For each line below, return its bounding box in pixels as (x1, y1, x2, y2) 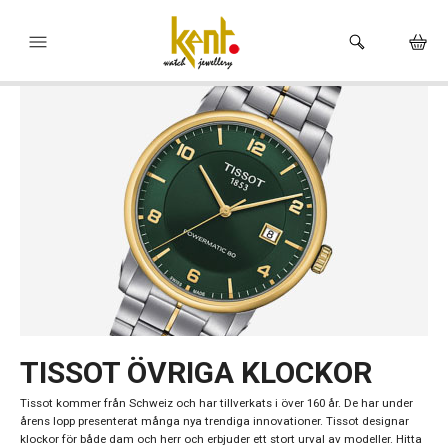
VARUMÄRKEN (40, 186, 116, 200)
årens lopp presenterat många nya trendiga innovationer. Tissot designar (20, 414, 409, 428)
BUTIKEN (40, 314, 87, 328)
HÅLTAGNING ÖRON (40, 272, 146, 286)
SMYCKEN (40, 230, 93, 244)
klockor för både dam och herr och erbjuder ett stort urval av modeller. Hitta (20, 432, 422, 446)
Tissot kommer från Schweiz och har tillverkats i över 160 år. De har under (20, 396, 413, 410)
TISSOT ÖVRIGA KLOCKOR (20, 355, 372, 390)
